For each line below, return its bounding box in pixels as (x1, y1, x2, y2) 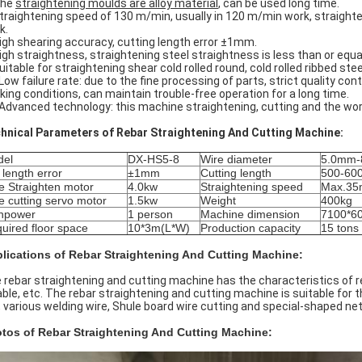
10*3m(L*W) (128, 221, 190, 234)
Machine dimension (200, 208, 300, 221)
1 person (128, 208, 173, 221)
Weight (200, 194, 236, 207)
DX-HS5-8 (128, 153, 179, 166)
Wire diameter (200, 153, 272, 166)
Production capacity (200, 221, 301, 234)
